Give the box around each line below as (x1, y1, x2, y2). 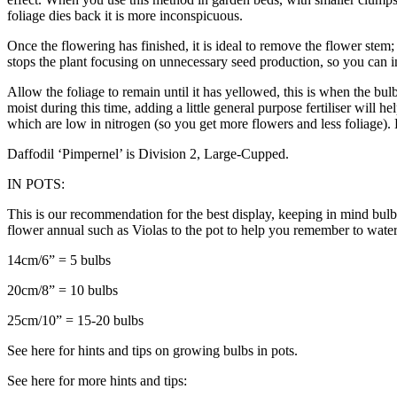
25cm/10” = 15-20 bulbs (7, 312, 144, 328)
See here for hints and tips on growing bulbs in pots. (7, 342, 298, 358)
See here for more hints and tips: (7, 372, 187, 388)
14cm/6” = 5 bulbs (7, 252, 111, 268)
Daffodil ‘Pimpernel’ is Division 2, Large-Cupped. (7, 145, 289, 161)
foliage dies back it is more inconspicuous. (7, 7, 243, 23)
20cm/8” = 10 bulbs (7, 282, 118, 298)
